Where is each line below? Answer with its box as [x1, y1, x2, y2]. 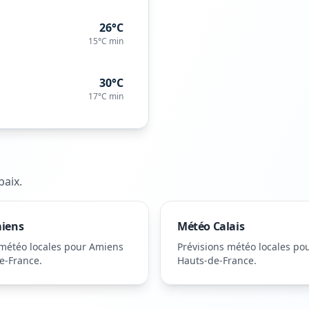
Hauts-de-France [177, 254, 254, 267]
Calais [212, 219, 245, 234]
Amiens [89, 240, 123, 253]
